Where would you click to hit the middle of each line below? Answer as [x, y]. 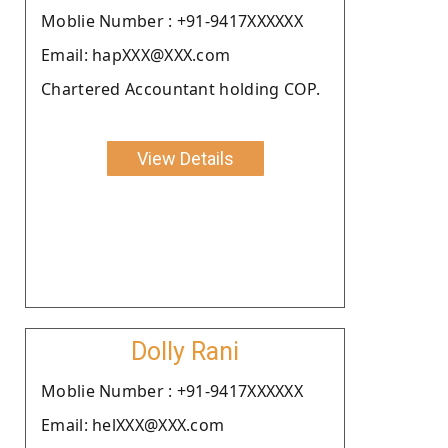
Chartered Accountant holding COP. [180, 88]
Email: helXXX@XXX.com [133, 424]
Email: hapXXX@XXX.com [136, 54]
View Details [185, 158]
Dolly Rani [185, 351]
